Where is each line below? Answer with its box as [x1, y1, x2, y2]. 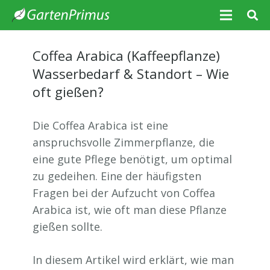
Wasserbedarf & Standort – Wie [33, 64, 229, 83]
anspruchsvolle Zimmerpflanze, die [33, 135, 215, 149]
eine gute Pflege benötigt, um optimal [33, 152, 232, 166]
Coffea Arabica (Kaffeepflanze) [33, 46, 220, 64]
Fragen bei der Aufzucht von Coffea [33, 186, 215, 200]
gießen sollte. [33, 219, 102, 234]
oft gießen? [33, 83, 104, 101]
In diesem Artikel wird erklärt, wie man [33, 253, 234, 267]
